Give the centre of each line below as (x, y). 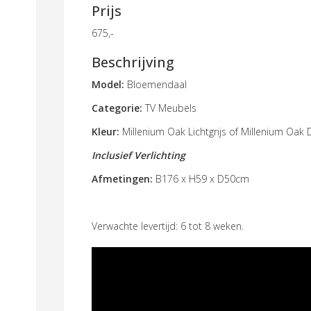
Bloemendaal (155, 84)
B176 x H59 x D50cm (202, 179)
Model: (108, 84)
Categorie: (117, 108)
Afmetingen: (124, 179)
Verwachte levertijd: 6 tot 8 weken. (168, 226)
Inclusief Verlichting (138, 155)
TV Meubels (169, 108)
